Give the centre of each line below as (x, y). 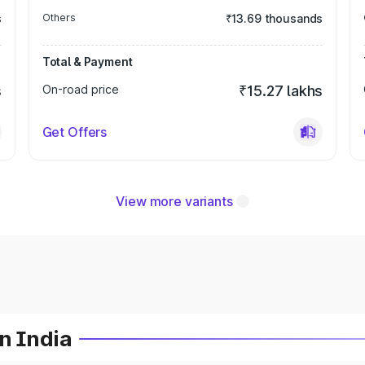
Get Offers (75, 132)
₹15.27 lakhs (281, 91)
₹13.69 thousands (274, 18)
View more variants (174, 201)
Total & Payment (87, 62)
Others (59, 18)
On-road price (80, 89)
